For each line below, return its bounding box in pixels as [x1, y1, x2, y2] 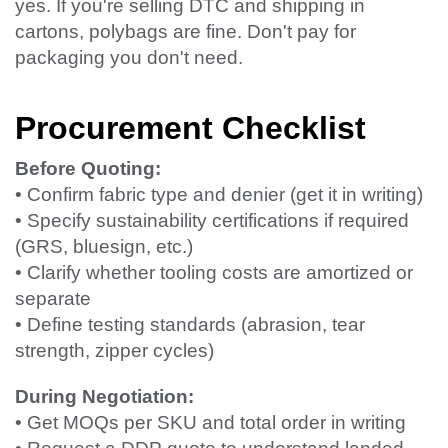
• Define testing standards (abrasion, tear [15, 314, 365, 336]
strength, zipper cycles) [15, 340, 214, 362]
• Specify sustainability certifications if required [15, 210, 409, 232]
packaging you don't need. [15, 47, 243, 69]
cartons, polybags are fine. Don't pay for [15, 21, 356, 43]
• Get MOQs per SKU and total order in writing [15, 412, 406, 434]
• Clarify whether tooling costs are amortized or [15, 262, 413, 284]
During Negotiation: [15, 386, 194, 408]
